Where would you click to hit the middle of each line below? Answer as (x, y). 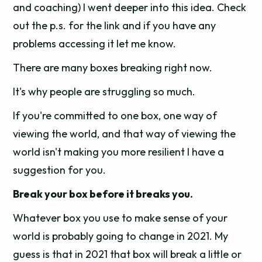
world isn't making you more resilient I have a (119, 152)
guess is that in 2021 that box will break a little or (127, 254)
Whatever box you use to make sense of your (120, 218)
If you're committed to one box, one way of (115, 116)
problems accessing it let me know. (95, 44)
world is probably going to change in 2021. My (121, 236)
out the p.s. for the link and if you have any (115, 25)
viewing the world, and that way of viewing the (125, 134)
